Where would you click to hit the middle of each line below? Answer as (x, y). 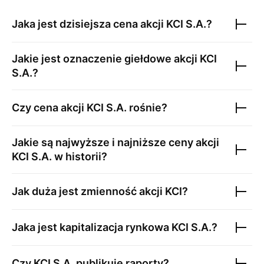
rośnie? (147, 108)
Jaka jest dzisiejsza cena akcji (89, 24)
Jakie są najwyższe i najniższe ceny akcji (115, 142)
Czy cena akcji (49, 108)
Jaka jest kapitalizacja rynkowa (92, 227)
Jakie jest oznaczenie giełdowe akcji (106, 59)
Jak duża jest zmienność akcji (88, 191)
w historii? (80, 156)
